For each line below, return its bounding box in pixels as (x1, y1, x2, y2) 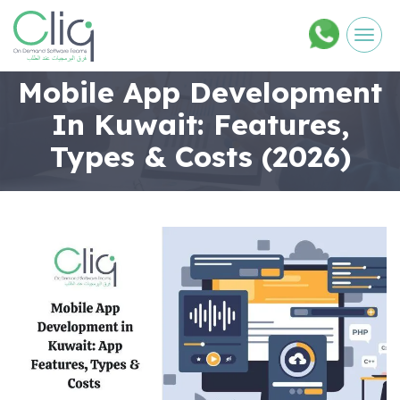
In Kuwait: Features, (51, 105, 349, 142)
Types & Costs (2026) (49, 137, 351, 174)
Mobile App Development (18, 73, 382, 110)
